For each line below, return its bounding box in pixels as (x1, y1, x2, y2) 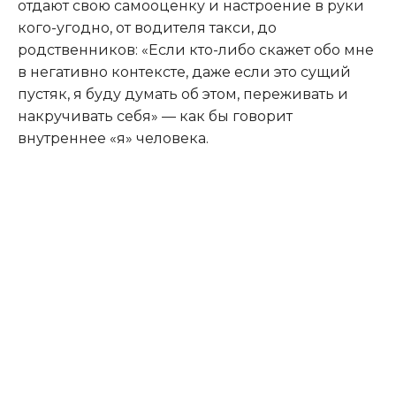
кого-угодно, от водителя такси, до (18, 19, 277, 36)
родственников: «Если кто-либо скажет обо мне (18, 41, 374, 58)
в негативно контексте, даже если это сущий (18, 63, 351, 80)
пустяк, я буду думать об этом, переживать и (18, 85, 348, 103)
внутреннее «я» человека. (18, 129, 209, 147)
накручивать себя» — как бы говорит (18, 107, 293, 125)
